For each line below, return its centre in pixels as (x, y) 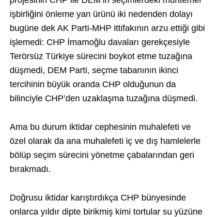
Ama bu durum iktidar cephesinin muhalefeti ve (100, 127)
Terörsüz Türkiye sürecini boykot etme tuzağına (101, 56)
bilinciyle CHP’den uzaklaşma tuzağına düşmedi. (104, 99)
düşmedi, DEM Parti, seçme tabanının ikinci (94, 70)
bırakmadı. (30, 169)
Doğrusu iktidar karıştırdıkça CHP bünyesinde (98, 198)
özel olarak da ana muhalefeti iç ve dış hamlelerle (105, 141)
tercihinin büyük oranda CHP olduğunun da (93, 85)
